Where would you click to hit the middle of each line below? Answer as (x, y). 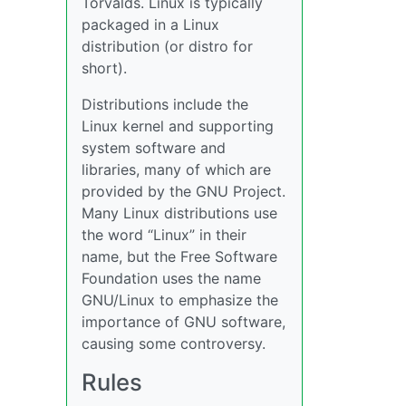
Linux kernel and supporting (178, 126)
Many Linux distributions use (179, 213)
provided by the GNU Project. (184, 191)
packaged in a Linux (150, 24)
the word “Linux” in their (164, 235)
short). (104, 68)
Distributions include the (165, 104)
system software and (154, 148)
